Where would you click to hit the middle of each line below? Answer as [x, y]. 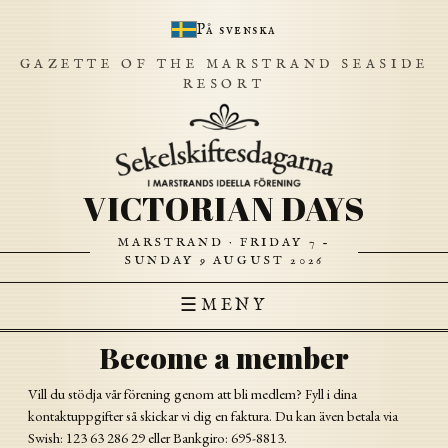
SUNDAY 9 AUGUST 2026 [224, 260]
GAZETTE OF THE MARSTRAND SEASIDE [224, 64]
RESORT [224, 84]
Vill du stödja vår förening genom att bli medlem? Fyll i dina [192, 393]
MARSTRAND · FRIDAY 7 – [224, 242]
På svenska [236, 29]
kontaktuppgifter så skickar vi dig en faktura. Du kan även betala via [213, 415]
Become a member [224, 357]
